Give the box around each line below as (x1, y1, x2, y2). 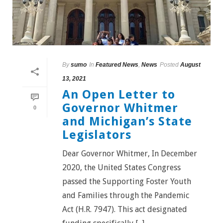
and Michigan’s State (62, 114, 192, 129)
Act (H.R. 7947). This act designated (62, 205, 187, 215)
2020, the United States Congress (62, 163, 181, 173)
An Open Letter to (62, 88, 175, 102)
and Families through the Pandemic (62, 191, 189, 201)
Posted (160, 61, 179, 69)
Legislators (62, 128, 131, 142)
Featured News (96, 61, 138, 69)
